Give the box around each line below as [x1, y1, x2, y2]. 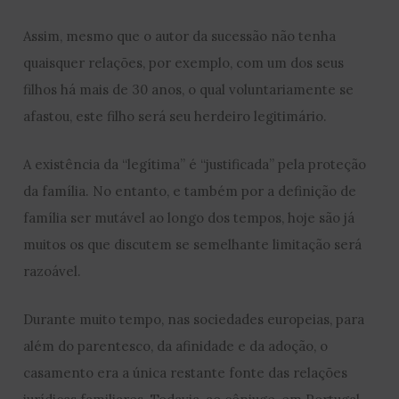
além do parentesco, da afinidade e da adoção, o [23, 337, 329, 354]
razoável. [23, 262, 82, 280]
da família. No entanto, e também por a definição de [23, 182, 357, 199]
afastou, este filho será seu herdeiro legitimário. [23, 107, 328, 125]
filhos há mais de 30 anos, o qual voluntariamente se [23, 80, 354, 98]
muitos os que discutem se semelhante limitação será [23, 235, 362, 253]
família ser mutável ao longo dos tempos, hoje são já [23, 208, 355, 226]
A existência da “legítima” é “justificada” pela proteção [23, 155, 367, 173]
